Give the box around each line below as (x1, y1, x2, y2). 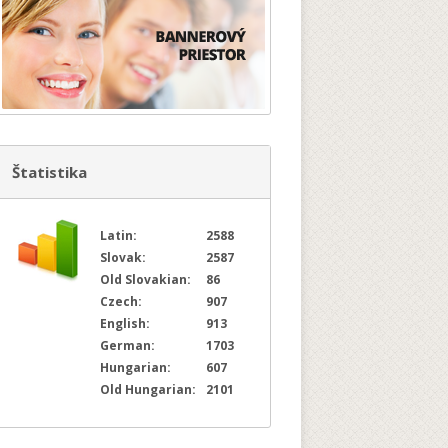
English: (100, 315, 156, 332)
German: (100, 337, 161, 354)
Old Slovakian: (100, 271, 197, 288)
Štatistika (12, 162, 87, 182)
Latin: (100, 227, 143, 244)
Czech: (100, 293, 148, 310)
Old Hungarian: (100, 381, 202, 398)
